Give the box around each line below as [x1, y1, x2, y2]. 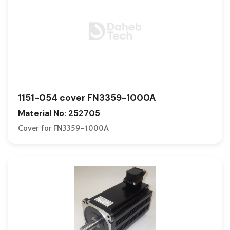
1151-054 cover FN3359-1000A [18, 91, 156, 103]
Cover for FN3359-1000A [18, 123, 109, 133]
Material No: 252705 [18, 107, 100, 119]
